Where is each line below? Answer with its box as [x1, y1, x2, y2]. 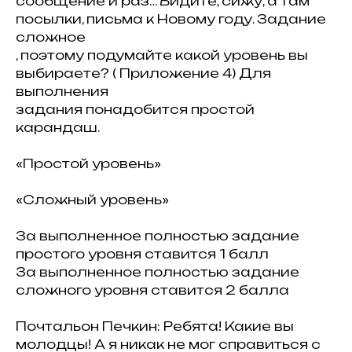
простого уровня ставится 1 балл [16, 246, 269, 262]
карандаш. [16, 119, 100, 135]
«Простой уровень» [16, 156, 161, 171]
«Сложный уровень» [16, 192, 169, 207]
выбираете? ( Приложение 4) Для [16, 65, 271, 81]
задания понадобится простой [16, 101, 255, 117]
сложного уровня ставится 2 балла [16, 282, 289, 298]
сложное [16, 29, 86, 45]
